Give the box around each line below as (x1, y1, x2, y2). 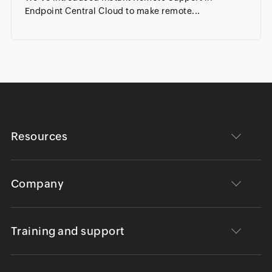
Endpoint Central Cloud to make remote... (24, 6, 200, 16)
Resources (10, 130, 68, 143)
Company (10, 177, 64, 191)
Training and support (10, 225, 125, 238)
